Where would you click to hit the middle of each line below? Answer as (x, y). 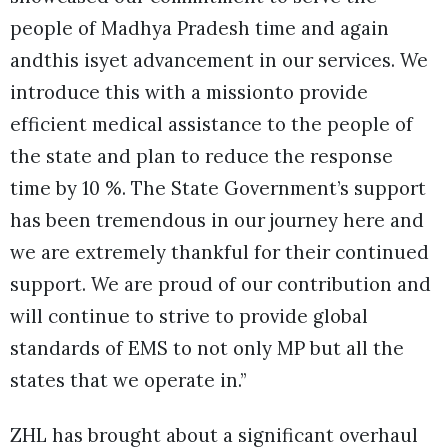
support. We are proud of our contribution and (220, 284)
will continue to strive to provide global (189, 316)
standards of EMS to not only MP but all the (207, 348)
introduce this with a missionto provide (189, 92)
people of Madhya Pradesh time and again (199, 28)
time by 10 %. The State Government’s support (218, 188)
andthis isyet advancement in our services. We (219, 60)
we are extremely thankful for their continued (219, 252)
